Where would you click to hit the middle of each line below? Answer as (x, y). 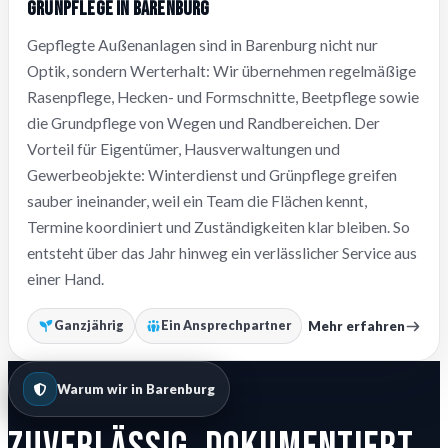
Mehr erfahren (356, 325)
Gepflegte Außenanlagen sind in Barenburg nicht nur (202, 45)
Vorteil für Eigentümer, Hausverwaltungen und (183, 149)
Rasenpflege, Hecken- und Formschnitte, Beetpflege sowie (223, 97)
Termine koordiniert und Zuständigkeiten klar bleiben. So (218, 227)
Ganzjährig (88, 326)
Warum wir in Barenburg (136, 388)
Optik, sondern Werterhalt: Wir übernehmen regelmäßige (221, 71)
